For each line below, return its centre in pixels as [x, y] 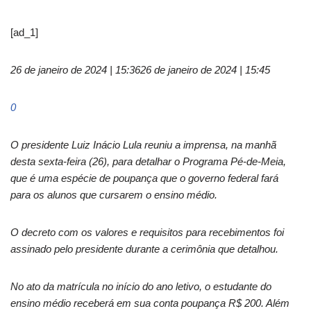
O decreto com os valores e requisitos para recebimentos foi [147, 232]
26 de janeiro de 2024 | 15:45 [205, 70]
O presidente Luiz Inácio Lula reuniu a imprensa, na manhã [143, 145]
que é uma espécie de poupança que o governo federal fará [144, 178]
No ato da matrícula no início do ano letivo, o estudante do [141, 286]
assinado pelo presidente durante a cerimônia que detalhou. [144, 249]
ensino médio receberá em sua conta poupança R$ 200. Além [150, 303]
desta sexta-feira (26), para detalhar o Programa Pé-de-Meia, [148, 161]
